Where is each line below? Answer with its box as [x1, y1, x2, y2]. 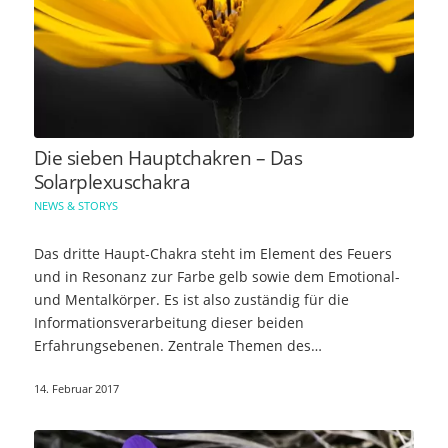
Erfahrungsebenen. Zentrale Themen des [33, 335, 311, 355]
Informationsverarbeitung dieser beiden [33, 312, 304, 332]
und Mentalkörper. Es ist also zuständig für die [33, 289, 349, 309]
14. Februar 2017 [33, 380, 119, 396]
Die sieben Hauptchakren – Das [33, 144, 303, 171]
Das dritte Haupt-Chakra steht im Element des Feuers [33, 243, 392, 263]
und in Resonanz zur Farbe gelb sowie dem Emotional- [33, 266, 400, 286]
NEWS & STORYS [33, 197, 118, 213]
